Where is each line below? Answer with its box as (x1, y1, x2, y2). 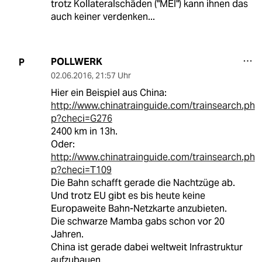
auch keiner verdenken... (50, 11, 155, 23)
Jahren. (50, 228, 84, 241)
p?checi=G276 (50, 112, 112, 125)
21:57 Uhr (95, 70, 131, 81)
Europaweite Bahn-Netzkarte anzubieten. (50, 202, 227, 215)
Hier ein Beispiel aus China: (50, 87, 167, 99)
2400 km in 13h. (50, 125, 118, 138)
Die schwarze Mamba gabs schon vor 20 (50, 215, 225, 228)
